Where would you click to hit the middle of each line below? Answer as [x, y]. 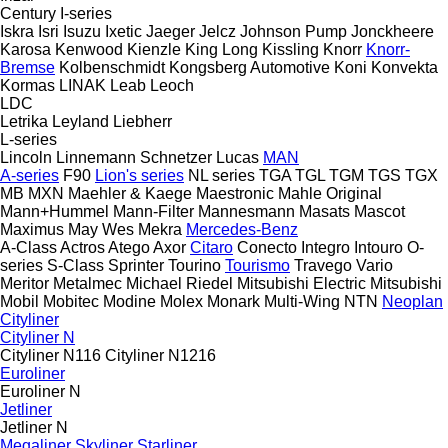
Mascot [379, 211]
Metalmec [87, 283]
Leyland [80, 121]
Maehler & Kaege [130, 193]
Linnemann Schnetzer [134, 157]
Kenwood [89, 49]
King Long [221, 49]
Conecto [267, 247]
